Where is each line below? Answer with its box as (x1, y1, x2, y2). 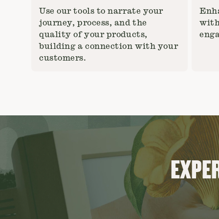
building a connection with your (39, 43, 178, 50)
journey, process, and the (39, 19, 147, 27)
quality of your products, (39, 31, 148, 39)
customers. (39, 54, 87, 62)
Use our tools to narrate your (39, 7, 163, 15)
